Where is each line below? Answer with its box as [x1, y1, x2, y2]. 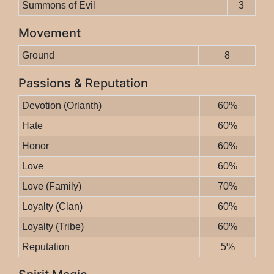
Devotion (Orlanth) [21, 100, 102, 111]
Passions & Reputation [18, 76, 148, 91]
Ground [21, 50, 54, 61]
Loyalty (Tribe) [21, 221, 84, 232]
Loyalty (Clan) [21, 201, 83, 212]
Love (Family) [21, 181, 81, 192]
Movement [18, 26, 81, 41]
